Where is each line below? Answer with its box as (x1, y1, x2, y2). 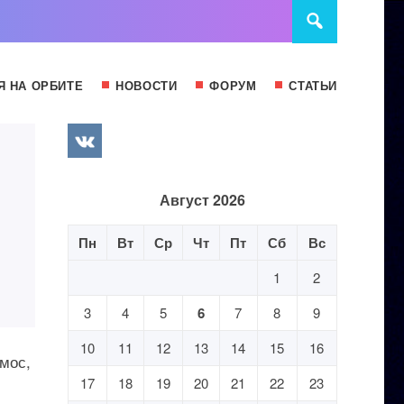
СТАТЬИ (289, 77, 337, 94)
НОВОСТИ (115, 77, 178, 94)
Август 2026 (159, 189, 245, 210)
